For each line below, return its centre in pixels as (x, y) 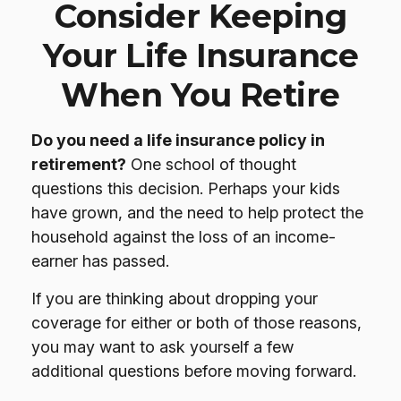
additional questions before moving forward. (194, 371)
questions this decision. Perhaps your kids (186, 188)
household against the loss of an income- (183, 237)
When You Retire (200, 95)
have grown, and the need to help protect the (197, 213)
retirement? (79, 164)
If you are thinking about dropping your (175, 299)
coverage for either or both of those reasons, (196, 323)
